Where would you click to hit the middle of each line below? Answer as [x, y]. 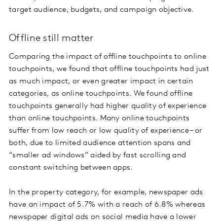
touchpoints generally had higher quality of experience [108, 106]
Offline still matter [51, 39]
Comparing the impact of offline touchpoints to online [108, 57]
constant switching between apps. [71, 168]
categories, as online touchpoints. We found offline [101, 94]
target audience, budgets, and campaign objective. [102, 10]
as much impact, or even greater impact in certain [101, 82]
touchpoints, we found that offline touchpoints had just [109, 69]
